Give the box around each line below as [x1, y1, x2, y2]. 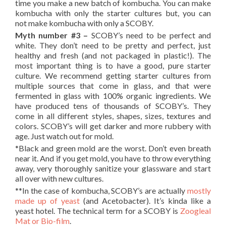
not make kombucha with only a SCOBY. [15, 18, 153, 28]
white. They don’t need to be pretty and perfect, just [15, 40, 211, 50]
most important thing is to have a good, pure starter [15, 61, 211, 70]
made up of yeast [15, 196, 80, 205]
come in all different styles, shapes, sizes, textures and [15, 111, 211, 121]
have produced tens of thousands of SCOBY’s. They [15, 101, 211, 110]
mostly [187, 186, 211, 195]
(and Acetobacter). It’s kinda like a [80, 196, 211, 205]
